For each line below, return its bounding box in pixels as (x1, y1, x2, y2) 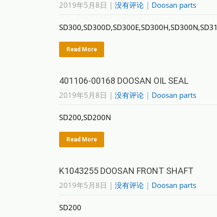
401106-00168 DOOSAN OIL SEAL (59, 76, 188, 86)
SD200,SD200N (59, 112, 111, 122)
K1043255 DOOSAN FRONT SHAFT (59, 166, 194, 176)
